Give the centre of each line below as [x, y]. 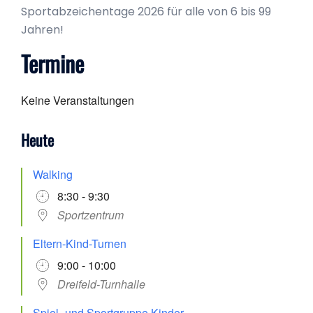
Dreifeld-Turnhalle [101, 284]
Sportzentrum [90, 214]
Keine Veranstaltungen [78, 100]
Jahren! [42, 29]
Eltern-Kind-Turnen [80, 243]
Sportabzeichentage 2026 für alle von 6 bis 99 [146, 11]
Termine [52, 63]
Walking [53, 174]
